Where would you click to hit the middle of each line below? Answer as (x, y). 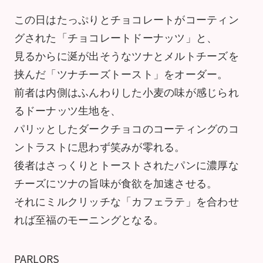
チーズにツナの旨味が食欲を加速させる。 (116, 183)
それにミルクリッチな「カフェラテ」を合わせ (126, 201)
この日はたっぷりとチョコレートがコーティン (126, 19)
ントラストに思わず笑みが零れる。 (100, 146)
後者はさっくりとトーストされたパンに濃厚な (126, 165)
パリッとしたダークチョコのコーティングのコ (126, 128)
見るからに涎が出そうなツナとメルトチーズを (126, 55)
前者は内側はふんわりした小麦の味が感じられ (126, 92)
